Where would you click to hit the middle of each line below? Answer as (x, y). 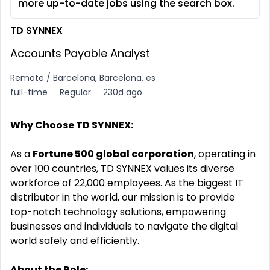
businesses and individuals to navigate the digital (124, 226)
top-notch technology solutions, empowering (118, 212)
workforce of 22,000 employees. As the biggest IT (127, 183)
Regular (75, 92)
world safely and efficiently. (75, 241)
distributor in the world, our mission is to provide (123, 197)
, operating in (225, 154)
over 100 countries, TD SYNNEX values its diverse (122, 168)
